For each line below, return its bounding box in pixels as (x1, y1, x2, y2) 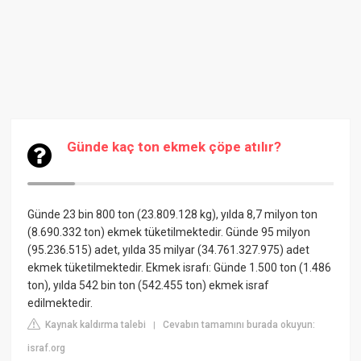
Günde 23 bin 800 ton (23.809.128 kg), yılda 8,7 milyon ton (27, 208, 318, 221)
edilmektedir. (27, 297, 93, 309)
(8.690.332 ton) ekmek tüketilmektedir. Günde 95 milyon (27, 226, 311, 239)
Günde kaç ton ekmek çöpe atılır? (67, 139, 282, 155)
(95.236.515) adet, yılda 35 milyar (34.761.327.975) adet (27, 243, 310, 256)
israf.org (27, 342, 66, 354)
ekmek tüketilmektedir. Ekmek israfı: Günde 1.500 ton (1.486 (27, 261, 332, 274)
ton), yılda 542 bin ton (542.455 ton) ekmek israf (27, 279, 270, 292)
